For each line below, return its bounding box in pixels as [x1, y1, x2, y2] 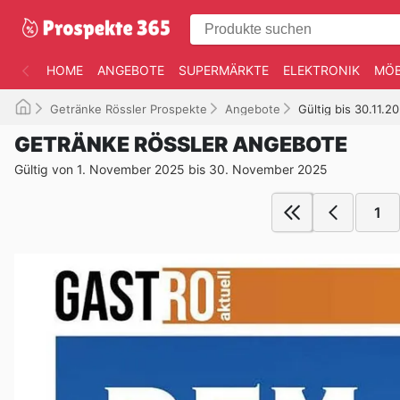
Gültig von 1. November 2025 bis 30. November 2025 [14, 162, 328, 177]
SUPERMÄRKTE [179, 62, 269, 78]
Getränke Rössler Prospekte [50, 102, 207, 116]
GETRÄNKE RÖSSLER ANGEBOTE [14, 132, 347, 157]
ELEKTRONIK [283, 62, 360, 78]
